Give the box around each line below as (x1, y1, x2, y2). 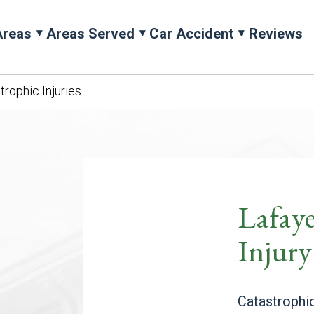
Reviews (248, 25, 303, 42)
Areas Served (46, 25, 135, 42)
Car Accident (149, 25, 234, 42)
